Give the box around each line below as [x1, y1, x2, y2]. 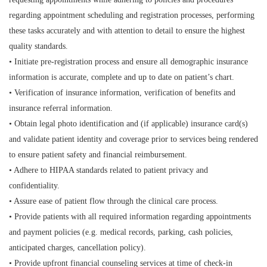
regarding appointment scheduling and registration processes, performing [9, 11, 254, 20]
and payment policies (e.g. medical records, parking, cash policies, [9, 228, 233, 237]
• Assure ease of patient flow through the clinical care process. [9, 197, 218, 206]
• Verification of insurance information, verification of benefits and [9, 88, 235, 97]
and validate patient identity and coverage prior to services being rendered [9, 135, 258, 144]
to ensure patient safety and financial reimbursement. [9, 150, 187, 159]
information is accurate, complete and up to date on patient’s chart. [9, 73, 234, 82]
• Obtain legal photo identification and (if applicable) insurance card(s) [9, 119, 248, 128]
